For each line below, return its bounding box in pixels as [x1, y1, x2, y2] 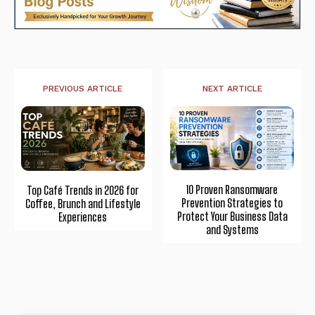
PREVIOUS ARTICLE [43, 83, 123, 94]
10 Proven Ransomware [186, 182, 278, 196]
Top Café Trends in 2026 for [27, 183, 139, 197]
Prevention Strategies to [181, 195, 283, 210]
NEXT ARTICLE [202, 83, 262, 94]
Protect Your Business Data [176, 209, 288, 223]
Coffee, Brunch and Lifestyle [25, 196, 141, 210]
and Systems [205, 222, 259, 236]
